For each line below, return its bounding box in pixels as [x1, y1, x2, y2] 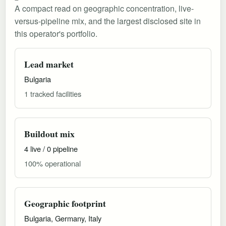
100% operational [24, 157, 81, 168]
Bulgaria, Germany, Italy [24, 212, 101, 223]
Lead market [24, 57, 74, 71]
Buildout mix [24, 127, 75, 140]
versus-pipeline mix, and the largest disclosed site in [15, 15, 201, 27]
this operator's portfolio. [15, 27, 97, 39]
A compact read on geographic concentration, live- [15, 2, 194, 14]
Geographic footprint [24, 196, 106, 210]
